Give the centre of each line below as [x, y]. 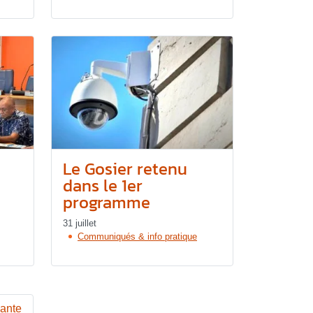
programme [107, 203]
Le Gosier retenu [125, 169]
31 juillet [80, 224]
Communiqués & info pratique [137, 237]
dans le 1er [103, 186]
